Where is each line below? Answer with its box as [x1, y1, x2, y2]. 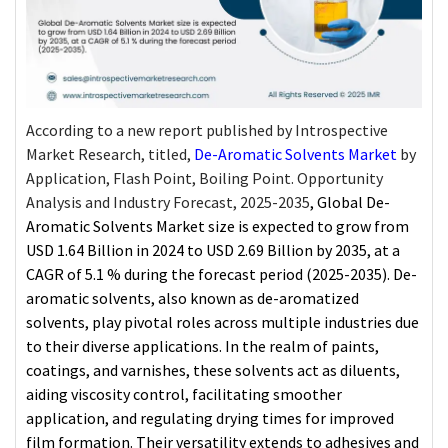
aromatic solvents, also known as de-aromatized [26, 287, 359, 308]
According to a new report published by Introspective [26, 119, 388, 140]
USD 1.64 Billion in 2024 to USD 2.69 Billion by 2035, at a [26, 239, 400, 260]
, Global [310, 191, 366, 212]
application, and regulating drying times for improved [26, 407, 394, 428]
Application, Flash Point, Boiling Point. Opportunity [26, 167, 383, 188]
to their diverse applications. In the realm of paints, [26, 335, 379, 356]
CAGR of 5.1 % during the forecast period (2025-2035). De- [26, 263, 417, 284]
